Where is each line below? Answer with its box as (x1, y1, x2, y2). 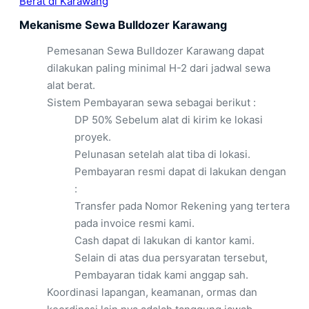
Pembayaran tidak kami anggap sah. (74, 268, 248, 282)
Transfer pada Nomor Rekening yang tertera (74, 199, 290, 213)
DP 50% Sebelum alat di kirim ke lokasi (74, 113, 263, 127)
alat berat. (47, 79, 95, 92)
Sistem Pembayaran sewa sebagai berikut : (47, 96, 256, 110)
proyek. (74, 130, 111, 144)
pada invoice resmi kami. (74, 217, 195, 230)
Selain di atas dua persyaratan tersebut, (74, 251, 268, 265)
